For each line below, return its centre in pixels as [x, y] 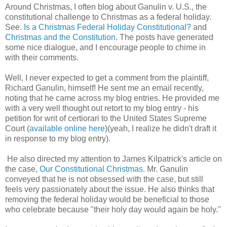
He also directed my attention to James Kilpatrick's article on [113, 159]
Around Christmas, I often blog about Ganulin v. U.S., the [106, 7]
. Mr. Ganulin [165, 169]
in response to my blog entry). [58, 139]
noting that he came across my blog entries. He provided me [112, 98]
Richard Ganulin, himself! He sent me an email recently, [104, 88]
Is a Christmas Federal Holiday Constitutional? [107, 27]
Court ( [17, 129]
